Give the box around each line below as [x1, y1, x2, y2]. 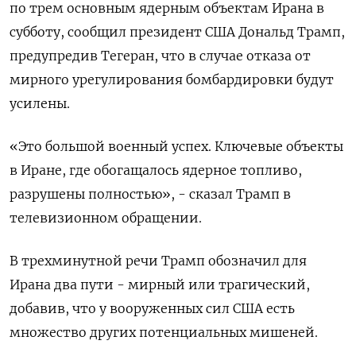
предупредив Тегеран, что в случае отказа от [10, 48, 311, 64]
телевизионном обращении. [10, 210, 202, 226]
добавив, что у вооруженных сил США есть [10, 300, 295, 317]
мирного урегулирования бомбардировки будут [10, 72, 334, 88]
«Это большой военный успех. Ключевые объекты [10, 138, 343, 155]
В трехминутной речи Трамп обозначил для [10, 253, 307, 269]
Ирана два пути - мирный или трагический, [10, 277, 310, 293]
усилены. [10, 95, 70, 112]
